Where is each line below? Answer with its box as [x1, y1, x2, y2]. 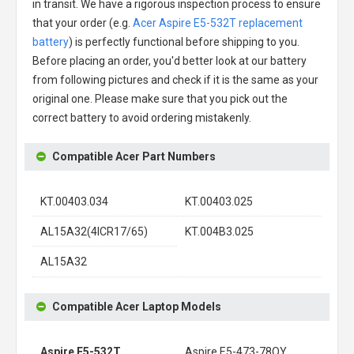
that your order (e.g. [32, 16, 133, 29]
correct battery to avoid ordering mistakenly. [32, 111, 251, 124]
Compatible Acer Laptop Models [52, 299, 221, 313]
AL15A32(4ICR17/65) [40, 224, 148, 238]
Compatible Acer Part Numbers [52, 149, 216, 163]
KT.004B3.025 [185, 224, 254, 238]
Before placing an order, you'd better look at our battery [32, 54, 307, 67]
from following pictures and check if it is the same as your [32, 73, 318, 86]
